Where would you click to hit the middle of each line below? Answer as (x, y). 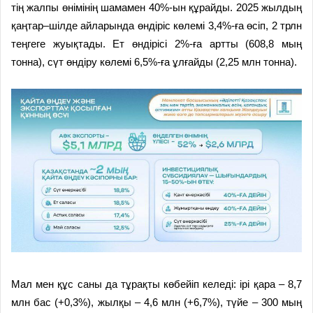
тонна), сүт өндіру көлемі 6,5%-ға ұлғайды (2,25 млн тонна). (154, 61)
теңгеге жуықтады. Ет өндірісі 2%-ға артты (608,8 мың (156, 43)
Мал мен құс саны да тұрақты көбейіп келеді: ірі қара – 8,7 (156, 284)
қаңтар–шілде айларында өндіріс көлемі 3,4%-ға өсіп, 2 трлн (156, 25)
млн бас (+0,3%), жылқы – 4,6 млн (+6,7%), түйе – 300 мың (156, 302)
